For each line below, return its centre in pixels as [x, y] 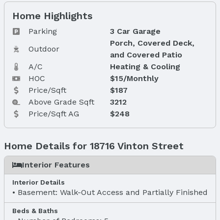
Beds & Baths [35, 210]
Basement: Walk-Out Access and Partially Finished [113, 192]
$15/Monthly [134, 78]
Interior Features [56, 165]
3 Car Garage [135, 31]
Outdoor [44, 49]
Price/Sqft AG [54, 113]
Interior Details [39, 182]
